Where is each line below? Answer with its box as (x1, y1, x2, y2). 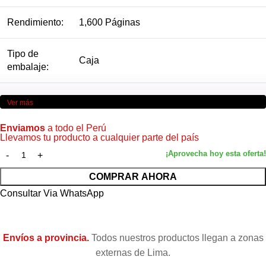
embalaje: (7, 62, 49, 72)
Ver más (7, 99, 33, 107)
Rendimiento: (7, 17, 64, 28)
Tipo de (7, 49, 39, 59)
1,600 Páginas (79, 17, 140, 28)
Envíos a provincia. (2, 233, 89, 243)
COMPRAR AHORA (89, 172, 177, 182)
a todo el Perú (47, 123, 106, 134)
